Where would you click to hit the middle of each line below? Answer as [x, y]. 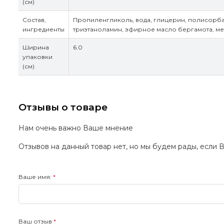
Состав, [34, 20]
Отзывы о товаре [63, 107]
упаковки [37, 57]
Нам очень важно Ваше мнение [76, 128]
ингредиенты [43, 29]
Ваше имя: [35, 176]
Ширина [36, 47]
